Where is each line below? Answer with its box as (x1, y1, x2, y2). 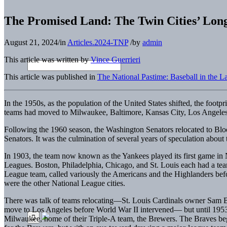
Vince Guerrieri (91, 55, 140, 64)
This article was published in (4, 72, 97, 81)
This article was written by (4, 55, 91, 64)
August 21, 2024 (4, 37, 58, 47)
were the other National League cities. (4, 178, 125, 187)
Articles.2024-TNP (67, 37, 128, 47)
